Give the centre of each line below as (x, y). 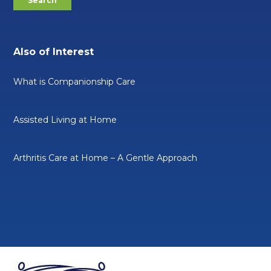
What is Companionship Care (75, 81)
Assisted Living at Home (65, 119)
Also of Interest (54, 51)
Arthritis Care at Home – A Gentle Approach (106, 158)
